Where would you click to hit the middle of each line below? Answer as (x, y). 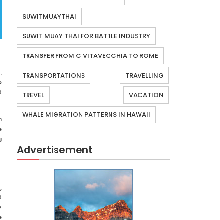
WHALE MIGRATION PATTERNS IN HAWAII (86, 115)
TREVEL (33, 95)
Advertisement (55, 150)
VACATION (146, 95)
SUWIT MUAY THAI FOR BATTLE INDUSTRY (86, 36)
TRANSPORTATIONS (54, 76)
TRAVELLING (144, 76)
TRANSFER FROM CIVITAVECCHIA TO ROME (90, 56)
